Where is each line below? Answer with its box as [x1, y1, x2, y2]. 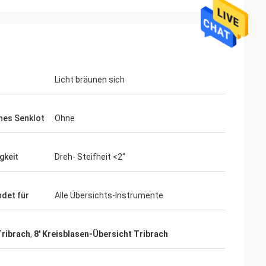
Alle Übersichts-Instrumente [55, 191, 163, 200]
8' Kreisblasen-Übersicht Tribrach [34, 229, 168, 239]
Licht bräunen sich [55, 75, 125, 84]
